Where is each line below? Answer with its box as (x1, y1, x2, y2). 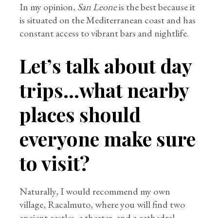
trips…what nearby (19, 77, 189, 103)
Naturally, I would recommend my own (19, 185, 171, 198)
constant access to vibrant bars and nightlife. (19, 27, 189, 39)
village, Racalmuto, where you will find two (19, 198, 185, 211)
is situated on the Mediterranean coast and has (19, 14, 196, 26)
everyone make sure (19, 126, 196, 151)
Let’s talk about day (19, 53, 192, 78)
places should (19, 101, 141, 127)
